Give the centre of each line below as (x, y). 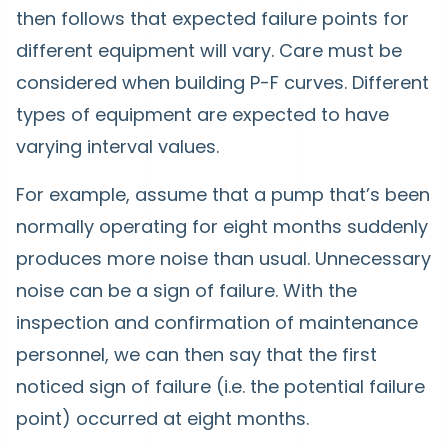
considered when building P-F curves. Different (222, 83)
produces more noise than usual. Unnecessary (223, 259)
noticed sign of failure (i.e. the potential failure (220, 387)
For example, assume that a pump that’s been (223, 195)
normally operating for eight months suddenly (222, 227)
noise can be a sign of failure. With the (186, 291)
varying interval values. (117, 147)
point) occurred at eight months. (162, 419)
